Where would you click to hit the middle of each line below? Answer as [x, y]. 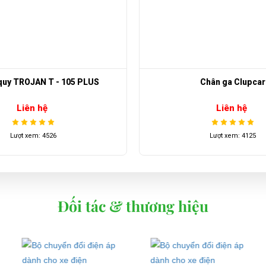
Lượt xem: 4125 [33, 136]
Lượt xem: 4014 [233, 136]
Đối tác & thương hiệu [133, 206]
